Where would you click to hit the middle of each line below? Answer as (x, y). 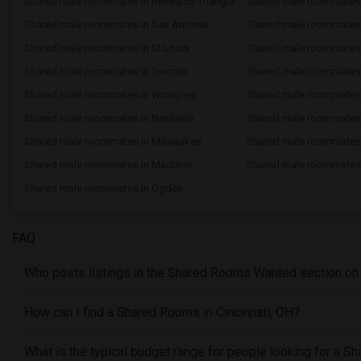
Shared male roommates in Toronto (106, 71)
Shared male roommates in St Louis (107, 48)
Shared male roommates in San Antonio (116, 25)
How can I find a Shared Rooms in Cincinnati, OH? (162, 312)
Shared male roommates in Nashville (109, 118)
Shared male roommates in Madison (108, 165)
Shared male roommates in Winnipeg (110, 95)
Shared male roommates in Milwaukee (113, 141)
